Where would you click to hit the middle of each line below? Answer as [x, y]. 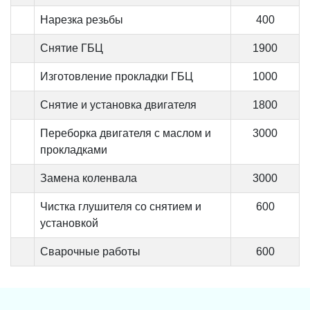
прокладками [74, 149]
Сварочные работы [90, 251]
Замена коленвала [89, 178]
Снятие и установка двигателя [118, 104]
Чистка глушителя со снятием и [121, 206]
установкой [69, 223]
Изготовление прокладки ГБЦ [117, 76]
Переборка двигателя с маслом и [126, 133]
